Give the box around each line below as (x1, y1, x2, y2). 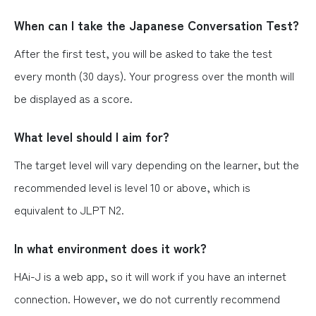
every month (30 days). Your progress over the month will (14, 67, 294, 84)
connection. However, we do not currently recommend (14, 290, 280, 307)
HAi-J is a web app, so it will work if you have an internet (14, 267, 286, 284)
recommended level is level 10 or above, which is (14, 178, 250, 195)
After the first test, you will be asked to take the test (14, 44, 272, 61)
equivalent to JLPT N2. (14, 201, 124, 218)
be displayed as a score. (14, 90, 133, 107)
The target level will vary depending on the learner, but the (14, 156, 299, 173)
